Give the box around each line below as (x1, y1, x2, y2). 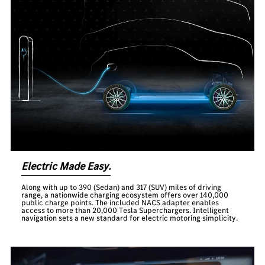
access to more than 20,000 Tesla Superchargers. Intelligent (21, 205, 230, 216)
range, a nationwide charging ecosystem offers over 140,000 (21, 190, 229, 201)
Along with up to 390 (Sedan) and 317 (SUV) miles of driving (21, 182, 222, 193)
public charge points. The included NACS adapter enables (21, 198, 219, 208)
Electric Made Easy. (21, 159, 111, 174)
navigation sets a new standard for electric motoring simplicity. (21, 213, 238, 224)
